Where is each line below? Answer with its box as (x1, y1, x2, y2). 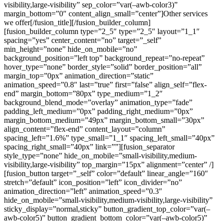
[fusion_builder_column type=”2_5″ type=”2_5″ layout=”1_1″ (4, 27, 200, 36)
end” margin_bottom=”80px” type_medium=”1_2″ (4, 89, 163, 98)
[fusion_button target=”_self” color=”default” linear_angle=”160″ (4, 169, 208, 178)
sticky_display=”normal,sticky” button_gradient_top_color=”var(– (4, 204, 210, 213)
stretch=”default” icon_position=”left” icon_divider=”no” (4, 178, 182, 186)
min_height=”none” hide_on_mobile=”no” (4, 44, 137, 53)
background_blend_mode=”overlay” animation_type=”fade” (4, 98, 192, 107)
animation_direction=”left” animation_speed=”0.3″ (4, 186, 162, 195)
